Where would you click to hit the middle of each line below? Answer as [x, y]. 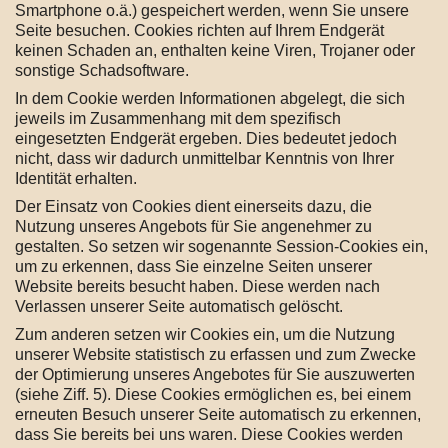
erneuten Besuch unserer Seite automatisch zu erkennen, [218, 414]
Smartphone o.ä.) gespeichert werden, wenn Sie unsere [212, 10]
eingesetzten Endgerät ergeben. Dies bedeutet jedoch [206, 138]
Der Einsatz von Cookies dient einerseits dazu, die [193, 206]
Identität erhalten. [76, 178]
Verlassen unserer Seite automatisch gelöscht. [179, 306]
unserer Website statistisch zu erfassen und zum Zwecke [215, 354]
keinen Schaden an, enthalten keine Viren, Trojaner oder [215, 50]
